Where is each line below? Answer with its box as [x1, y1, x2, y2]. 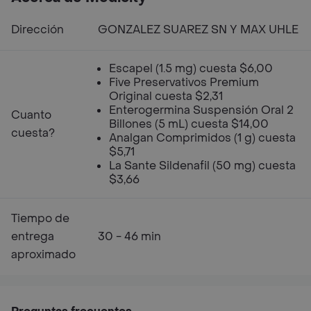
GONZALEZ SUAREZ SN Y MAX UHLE [98, 22, 299, 37]
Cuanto [11, 108, 51, 122]
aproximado [11, 247, 76, 262]
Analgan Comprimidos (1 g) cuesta [109, 131, 296, 145]
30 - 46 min [98, 229, 161, 244]
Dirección [11, 22, 64, 37]
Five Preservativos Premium [109, 75, 259, 90]
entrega [11, 229, 54, 244]
